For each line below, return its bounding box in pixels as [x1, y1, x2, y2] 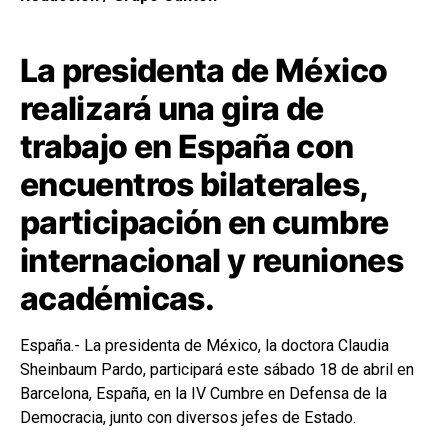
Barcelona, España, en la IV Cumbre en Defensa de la [20, 383, 387, 403]
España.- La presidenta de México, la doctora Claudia [20, 335, 389, 355]
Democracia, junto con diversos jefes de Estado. [20, 407, 356, 427]
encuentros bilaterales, [20, 164, 368, 204]
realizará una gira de [20, 88, 324, 128]
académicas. [20, 278, 214, 318]
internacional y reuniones [20, 240, 403, 280]
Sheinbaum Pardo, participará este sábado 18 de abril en [20, 359, 414, 379]
